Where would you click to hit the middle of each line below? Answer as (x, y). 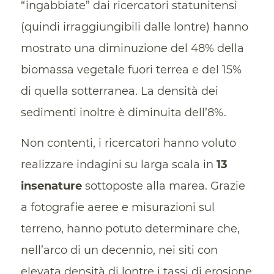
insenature (51, 186)
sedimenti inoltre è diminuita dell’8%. (123, 112)
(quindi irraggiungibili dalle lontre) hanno (134, 27)
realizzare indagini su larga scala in (118, 165)
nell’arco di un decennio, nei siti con (119, 250)
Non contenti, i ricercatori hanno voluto (128, 143)
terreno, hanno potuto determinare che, (130, 229)
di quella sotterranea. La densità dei (119, 91)
